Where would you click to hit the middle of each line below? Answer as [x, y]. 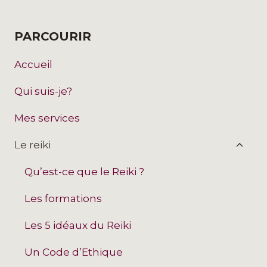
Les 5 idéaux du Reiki [78, 225]
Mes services [47, 118]
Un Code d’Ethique [74, 252]
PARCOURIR [53, 37]
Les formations [63, 198]
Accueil [33, 64]
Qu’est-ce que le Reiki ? [84, 171]
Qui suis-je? [43, 91]
